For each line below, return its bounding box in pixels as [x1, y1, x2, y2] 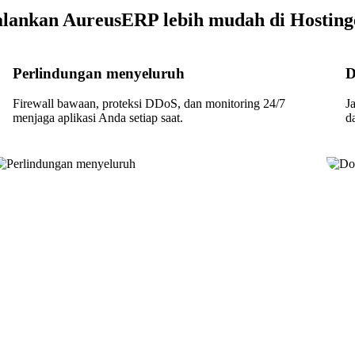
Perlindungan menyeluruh [13, 64, 185, 82]
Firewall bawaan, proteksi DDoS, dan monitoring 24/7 [13, 97, 285, 111]
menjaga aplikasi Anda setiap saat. [13, 111, 183, 125]
